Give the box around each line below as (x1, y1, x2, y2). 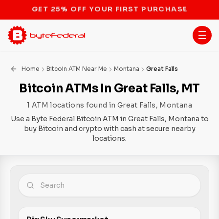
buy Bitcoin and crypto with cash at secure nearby (23, 124, 196, 133)
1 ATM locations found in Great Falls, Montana (27, 101, 192, 109)
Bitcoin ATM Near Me (46, 65, 107, 72)
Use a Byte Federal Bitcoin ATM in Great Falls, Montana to (10, 114, 209, 123)
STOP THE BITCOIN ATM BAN (48, 4, 171, 14)
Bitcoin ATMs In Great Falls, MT (19, 81, 200, 96)
